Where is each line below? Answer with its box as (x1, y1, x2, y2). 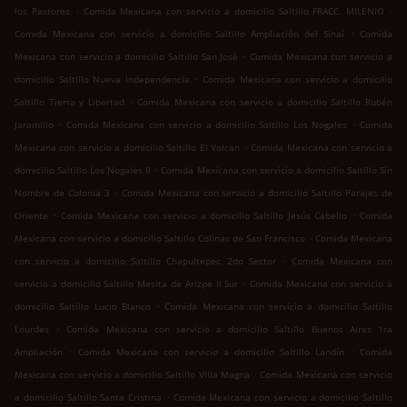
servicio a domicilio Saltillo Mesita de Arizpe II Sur (15, 277, 239, 291)
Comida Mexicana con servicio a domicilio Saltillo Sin (161, 164, 393, 177)
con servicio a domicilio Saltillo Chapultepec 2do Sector (15, 254, 276, 268)
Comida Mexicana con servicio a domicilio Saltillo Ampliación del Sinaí (15, 27, 345, 41)
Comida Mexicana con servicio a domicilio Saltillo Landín (78, 345, 344, 359)
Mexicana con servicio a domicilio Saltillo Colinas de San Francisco (15, 232, 305, 245)
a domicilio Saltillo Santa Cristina (15, 391, 162, 404)
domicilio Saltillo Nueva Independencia (15, 73, 190, 86)
